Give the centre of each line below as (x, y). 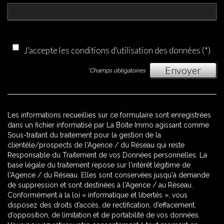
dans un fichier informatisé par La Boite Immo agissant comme (108, 125)
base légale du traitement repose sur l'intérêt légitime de (99, 165)
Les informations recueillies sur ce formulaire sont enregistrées (109, 115)
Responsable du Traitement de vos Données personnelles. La (107, 155)
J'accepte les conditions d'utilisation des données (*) (117, 50)
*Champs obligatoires (116, 70)
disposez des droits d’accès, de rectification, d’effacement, (102, 205)
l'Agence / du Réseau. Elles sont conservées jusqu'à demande (108, 175)
